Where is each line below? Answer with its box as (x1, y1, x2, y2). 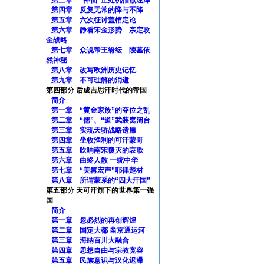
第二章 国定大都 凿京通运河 (51, 226, 145, 235)
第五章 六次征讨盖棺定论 (51, 16, 136, 24)
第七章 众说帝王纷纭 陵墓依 (51, 46, 150, 54)
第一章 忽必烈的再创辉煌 (51, 216, 136, 225)
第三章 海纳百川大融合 (51, 236, 129, 245)
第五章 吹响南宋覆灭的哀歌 (51, 146, 143, 154)
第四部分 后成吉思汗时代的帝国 (46, 86, 147, 94)
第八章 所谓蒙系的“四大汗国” (51, 176, 150, 184)
